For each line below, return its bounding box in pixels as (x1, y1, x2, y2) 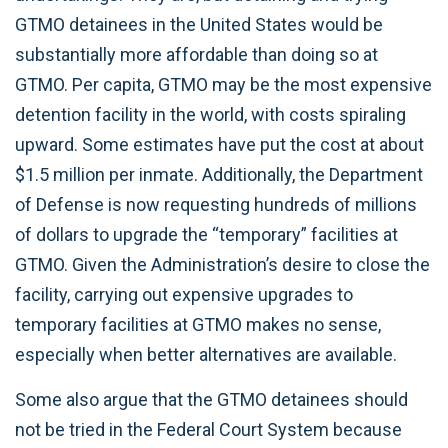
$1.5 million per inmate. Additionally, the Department (15, 164, 423, 185)
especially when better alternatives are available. (15, 344, 397, 365)
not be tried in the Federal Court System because (15, 418, 402, 440)
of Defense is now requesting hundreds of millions (15, 194, 417, 215)
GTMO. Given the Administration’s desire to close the (15, 254, 430, 275)
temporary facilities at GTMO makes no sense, (15, 314, 381, 335)
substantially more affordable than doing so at (15, 44, 378, 65)
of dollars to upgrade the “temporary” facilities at (15, 224, 398, 245)
